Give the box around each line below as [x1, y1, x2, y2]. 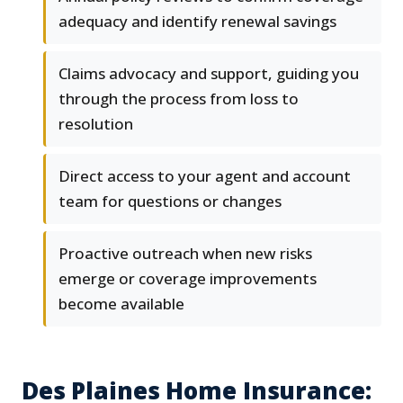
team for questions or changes [58, 191, 282, 212]
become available [58, 293, 184, 315]
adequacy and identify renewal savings [58, 11, 336, 32]
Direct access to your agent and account [58, 166, 351, 187]
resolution [58, 113, 133, 135]
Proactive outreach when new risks [58, 243, 312, 264]
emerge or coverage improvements [58, 268, 317, 290]
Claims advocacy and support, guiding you [58, 63, 359, 85]
